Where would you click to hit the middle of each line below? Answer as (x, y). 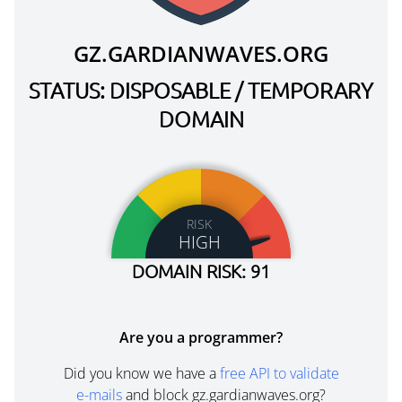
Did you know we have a (141, 373)
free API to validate (279, 373)
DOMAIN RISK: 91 (201, 271)
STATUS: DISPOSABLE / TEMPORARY (201, 90)
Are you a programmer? (201, 337)
